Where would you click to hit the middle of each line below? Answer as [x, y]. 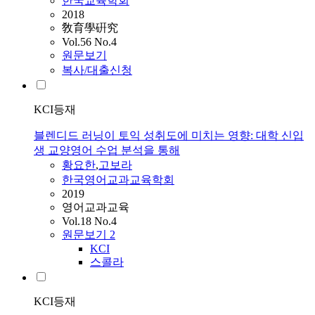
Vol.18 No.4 [89, 221]
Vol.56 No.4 [89, 42]
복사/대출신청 [97, 70]
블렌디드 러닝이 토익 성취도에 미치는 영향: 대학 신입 [169, 136]
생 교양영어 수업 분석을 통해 [107, 150]
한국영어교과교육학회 [118, 180]
